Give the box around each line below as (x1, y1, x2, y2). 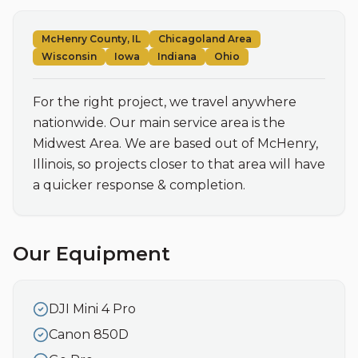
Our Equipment (13, 242, 170, 265)
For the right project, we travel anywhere (33, 94, 296, 109)
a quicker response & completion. (33, 177, 245, 193)
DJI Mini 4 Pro (49, 301, 136, 316)
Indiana (157, 50, 197, 62)
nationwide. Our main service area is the (33, 115, 285, 130)
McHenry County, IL (42, 33, 141, 45)
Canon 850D (49, 327, 129, 342)
